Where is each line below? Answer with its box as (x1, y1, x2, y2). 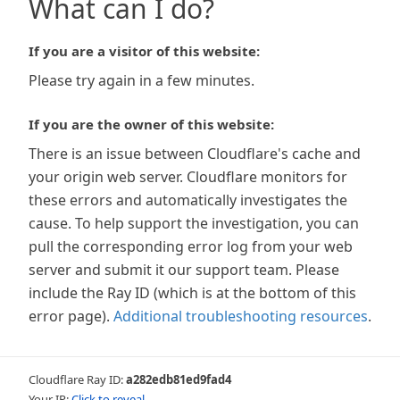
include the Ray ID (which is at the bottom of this (29, 283, 356, 303)
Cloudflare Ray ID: (29, 371, 126, 387)
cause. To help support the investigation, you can (29, 213, 359, 233)
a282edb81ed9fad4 (126, 371, 231, 387)
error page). (29, 306, 110, 326)
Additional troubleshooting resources (113, 306, 368, 326)
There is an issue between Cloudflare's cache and (29, 144, 361, 163)
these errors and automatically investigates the (29, 190, 347, 210)
